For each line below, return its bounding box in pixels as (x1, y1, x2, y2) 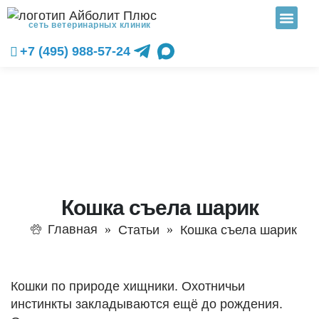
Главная (47, 222, 98, 236)
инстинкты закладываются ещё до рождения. (11, 297, 283, 311)
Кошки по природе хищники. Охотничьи (11, 279, 245, 293)
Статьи (117, 223, 159, 237)
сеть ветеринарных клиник (28, 20, 151, 30)
